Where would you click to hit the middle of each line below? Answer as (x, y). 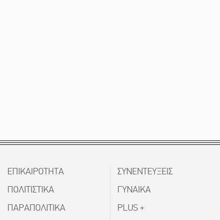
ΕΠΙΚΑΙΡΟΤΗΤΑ (36, 172)
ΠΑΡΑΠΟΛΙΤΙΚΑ (36, 208)
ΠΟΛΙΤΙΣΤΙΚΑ (31, 190)
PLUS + (131, 208)
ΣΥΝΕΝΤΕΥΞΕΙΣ (145, 172)
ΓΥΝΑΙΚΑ (134, 190)
